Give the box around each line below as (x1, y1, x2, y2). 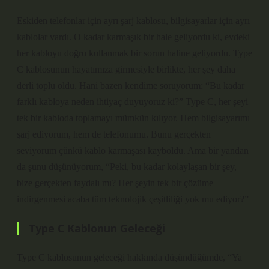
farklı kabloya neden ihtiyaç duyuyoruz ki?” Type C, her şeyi (17, 97, 248, 107)
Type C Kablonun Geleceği (29, 221, 165, 235)
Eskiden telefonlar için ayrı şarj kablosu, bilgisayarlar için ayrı (17, 16, 250, 26)
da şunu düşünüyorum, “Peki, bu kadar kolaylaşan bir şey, (17, 162, 237, 172)
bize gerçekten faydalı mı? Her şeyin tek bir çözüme (17, 178, 213, 188)
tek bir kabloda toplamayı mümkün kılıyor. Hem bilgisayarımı (17, 113, 250, 123)
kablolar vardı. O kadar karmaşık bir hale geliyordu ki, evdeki (17, 32, 250, 42)
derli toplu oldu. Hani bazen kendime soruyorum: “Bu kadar (17, 80, 244, 91)
